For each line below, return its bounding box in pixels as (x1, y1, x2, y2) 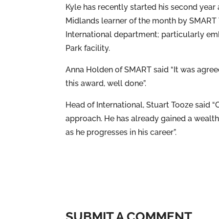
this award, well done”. (66, 79, 147, 88)
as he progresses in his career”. (66, 128, 177, 137)
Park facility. (66, 44, 110, 53)
